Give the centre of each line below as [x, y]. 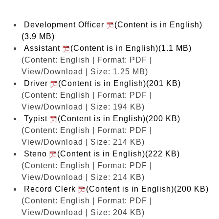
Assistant [43, 48]
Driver [37, 83]
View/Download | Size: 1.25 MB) [85, 71]
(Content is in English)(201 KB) [120, 83]
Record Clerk [51, 189]
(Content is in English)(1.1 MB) [131, 48]
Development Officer [65, 24]
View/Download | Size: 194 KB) [83, 107]
